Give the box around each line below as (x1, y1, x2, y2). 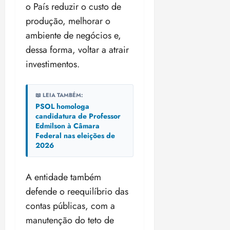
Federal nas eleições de (35, 130, 115, 141)
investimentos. (26, 57, 80, 71)
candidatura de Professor (35, 111, 121, 122)
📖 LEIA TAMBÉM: (35, 91, 83, 100)
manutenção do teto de (26, 214, 114, 227)
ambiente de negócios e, (26, 29, 121, 43)
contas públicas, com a (26, 199, 115, 213)
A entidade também (26, 170, 101, 184)
